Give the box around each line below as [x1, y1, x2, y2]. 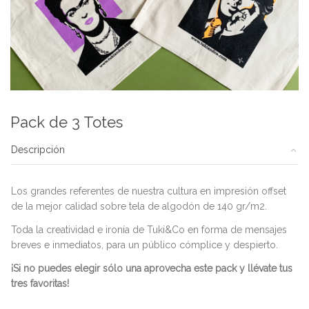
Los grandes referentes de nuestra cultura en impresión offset [11, 185, 286, 197]
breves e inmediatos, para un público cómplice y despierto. [11, 239, 278, 250]
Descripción [11, 144, 65, 155]
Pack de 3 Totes [10, 113, 123, 131]
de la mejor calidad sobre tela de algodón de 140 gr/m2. [11, 200, 267, 212]
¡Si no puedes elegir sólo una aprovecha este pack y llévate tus [11, 262, 292, 274]
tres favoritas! [11, 277, 69, 289]
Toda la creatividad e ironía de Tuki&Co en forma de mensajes [11, 223, 287, 235]
